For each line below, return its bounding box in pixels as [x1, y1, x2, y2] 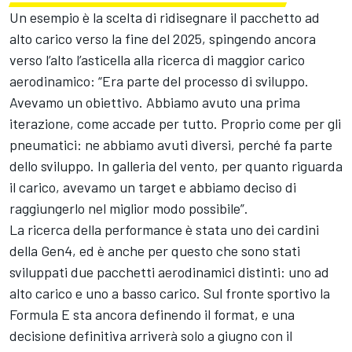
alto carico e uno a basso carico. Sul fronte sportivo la [9, 284, 330, 302]
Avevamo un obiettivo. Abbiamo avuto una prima [9, 93, 300, 111]
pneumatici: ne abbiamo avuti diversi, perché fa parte [9, 135, 332, 153]
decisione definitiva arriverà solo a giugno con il [9, 326, 292, 344]
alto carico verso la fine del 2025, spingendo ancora [9, 29, 316, 47]
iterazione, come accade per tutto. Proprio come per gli [9, 114, 341, 132]
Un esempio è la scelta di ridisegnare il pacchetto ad [9, 8, 320, 26]
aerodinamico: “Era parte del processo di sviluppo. [9, 71, 309, 90]
